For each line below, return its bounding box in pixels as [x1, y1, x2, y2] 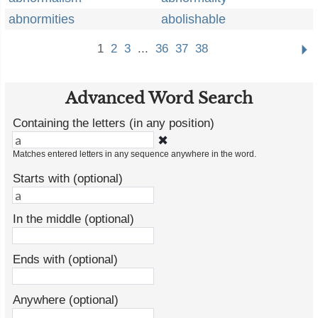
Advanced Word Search [65, 89, 253, 108]
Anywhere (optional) [13, 293, 119, 307]
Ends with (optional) [13, 253, 118, 266]
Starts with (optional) [13, 172, 123, 185]
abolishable [161, 12, 226, 26]
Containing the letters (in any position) [13, 116, 214, 130]
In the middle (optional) [13, 212, 134, 226]
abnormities [9, 12, 75, 26]
